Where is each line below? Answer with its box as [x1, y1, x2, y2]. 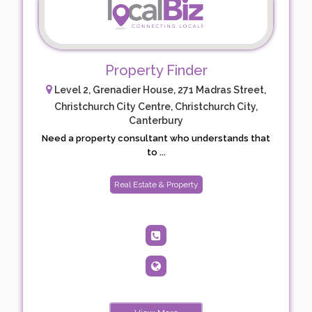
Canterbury [129, 115, 183, 127]
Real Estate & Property [114, 180, 198, 190]
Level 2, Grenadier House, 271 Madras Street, [52, 84, 266, 96]
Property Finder [104, 62, 208, 79]
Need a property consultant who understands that [42, 133, 270, 144]
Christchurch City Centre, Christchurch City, [54, 101, 258, 113]
